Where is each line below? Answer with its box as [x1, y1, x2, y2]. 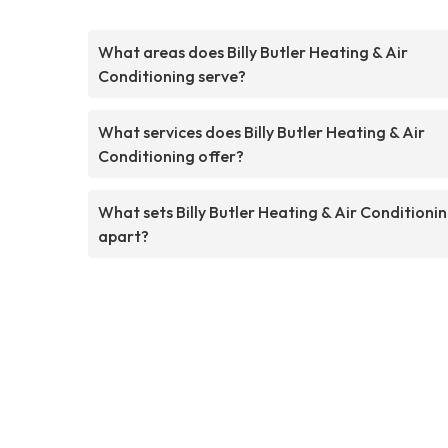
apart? [98, 225, 149, 246]
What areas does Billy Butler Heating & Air [98, 41, 408, 62]
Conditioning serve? [98, 65, 246, 86]
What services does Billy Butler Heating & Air [98, 121, 425, 142]
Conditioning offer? [98, 145, 244, 166]
